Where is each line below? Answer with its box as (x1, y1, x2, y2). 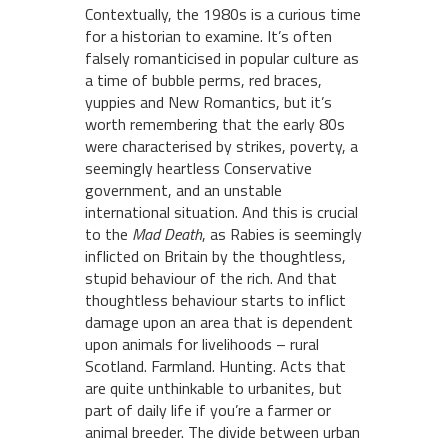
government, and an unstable (85, 177, 282, 202)
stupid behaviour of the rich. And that (85, 265, 337, 290)
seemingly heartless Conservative (85, 155, 312, 180)
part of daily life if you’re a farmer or (85, 397, 331, 422)
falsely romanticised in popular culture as (85, 45, 359, 70)
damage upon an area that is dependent (85, 309, 353, 334)
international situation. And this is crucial (85, 199, 358, 224)
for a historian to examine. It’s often (85, 23, 332, 48)
